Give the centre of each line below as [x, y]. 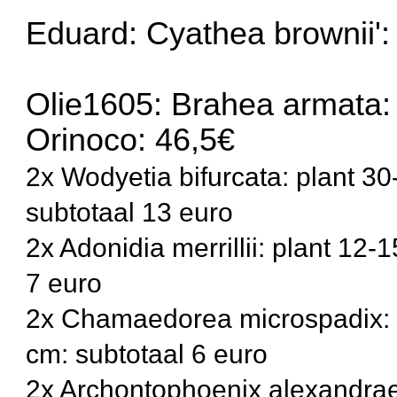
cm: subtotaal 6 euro [147, 353]
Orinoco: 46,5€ [131, 140]
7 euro [64, 282]
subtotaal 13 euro [130, 211]
